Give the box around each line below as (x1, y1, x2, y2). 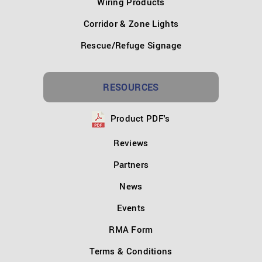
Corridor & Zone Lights (83, 17, 179, 29)
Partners (113, 158, 149, 170)
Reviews (113, 136, 149, 149)
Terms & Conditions (89, 244, 173, 257)
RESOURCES (103, 80, 159, 94)
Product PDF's (108, 112, 170, 124)
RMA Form (109, 223, 153, 235)
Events (116, 201, 146, 213)
